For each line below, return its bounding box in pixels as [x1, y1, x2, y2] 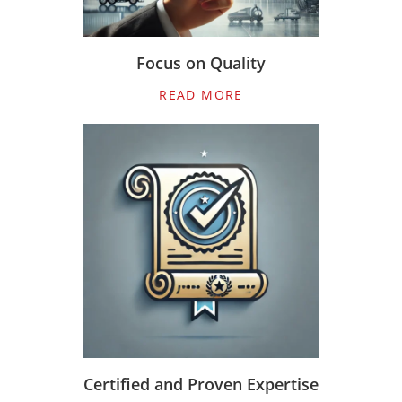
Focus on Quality [136, 51, 266, 74]
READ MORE [159, 85, 243, 103]
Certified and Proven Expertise [83, 372, 319, 395]
